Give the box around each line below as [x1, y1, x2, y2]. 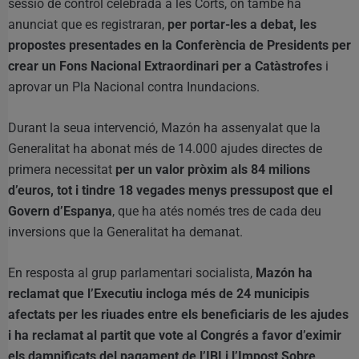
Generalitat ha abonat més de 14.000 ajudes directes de [8, 140, 322, 156]
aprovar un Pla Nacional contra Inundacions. [8, 79, 260, 95]
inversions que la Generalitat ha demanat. [8, 224, 246, 240]
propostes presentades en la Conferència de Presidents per [8, 37, 351, 53]
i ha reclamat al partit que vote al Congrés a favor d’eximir [8, 327, 341, 343]
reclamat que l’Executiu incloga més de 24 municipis [8, 285, 309, 301]
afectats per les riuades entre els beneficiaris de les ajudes [8, 306, 349, 322]
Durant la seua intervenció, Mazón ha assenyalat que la [8, 119, 321, 135]
